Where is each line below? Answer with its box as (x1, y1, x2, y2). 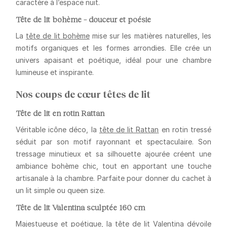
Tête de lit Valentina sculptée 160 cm (15, 202, 145, 212)
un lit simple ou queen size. (15, 186, 105, 195)
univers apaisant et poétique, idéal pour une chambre (15, 55, 212, 64)
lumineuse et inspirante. (15, 67, 94, 77)
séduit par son (15, 137, 73, 146)
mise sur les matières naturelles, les (89, 31, 212, 40)
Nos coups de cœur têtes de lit (15, 89, 150, 100)
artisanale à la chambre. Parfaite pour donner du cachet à (15, 174, 212, 183)
